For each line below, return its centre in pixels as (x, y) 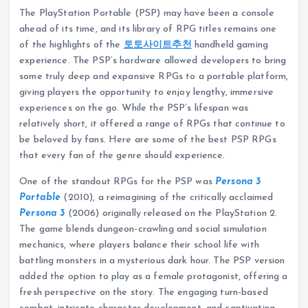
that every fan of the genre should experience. (122, 156)
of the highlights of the (71, 45)
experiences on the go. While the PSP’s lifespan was (134, 109)
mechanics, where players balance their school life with (139, 245)
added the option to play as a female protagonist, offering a (154, 276)
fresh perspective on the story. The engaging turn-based (144, 292)
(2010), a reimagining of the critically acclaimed (167, 197)
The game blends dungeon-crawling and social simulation (143, 229)
